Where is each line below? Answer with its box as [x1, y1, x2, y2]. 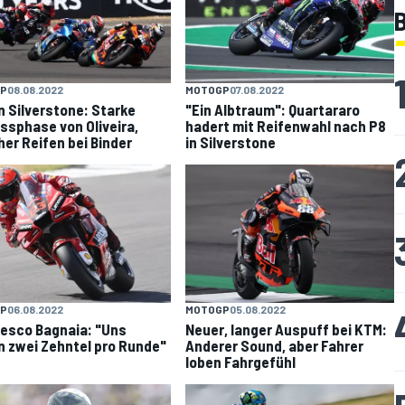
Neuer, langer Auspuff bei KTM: [185, 320, 388, 339]
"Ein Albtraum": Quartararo [185, 99, 361, 118]
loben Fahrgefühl [185, 353, 297, 372]
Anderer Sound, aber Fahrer [185, 336, 364, 355]
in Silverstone [185, 132, 277, 151]
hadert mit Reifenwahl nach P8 [185, 116, 387, 135]
